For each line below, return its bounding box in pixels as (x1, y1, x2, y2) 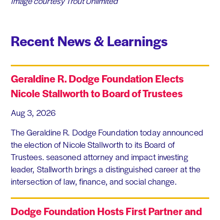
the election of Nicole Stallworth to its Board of (10, 138, 175, 151)
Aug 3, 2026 (10, 107, 55, 119)
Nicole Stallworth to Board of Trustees (10, 86, 183, 101)
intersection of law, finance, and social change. (10, 175, 177, 188)
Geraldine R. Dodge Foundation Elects (10, 71, 184, 86)
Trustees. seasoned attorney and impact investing (10, 151, 188, 163)
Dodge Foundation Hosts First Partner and (10, 204, 202, 219)
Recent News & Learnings (10, 31, 167, 51)
